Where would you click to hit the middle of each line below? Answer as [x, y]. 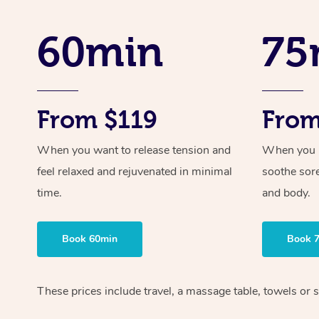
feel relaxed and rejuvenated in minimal [135, 171]
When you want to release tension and [134, 150]
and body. [287, 193]
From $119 [97, 119]
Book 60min [90, 239]
